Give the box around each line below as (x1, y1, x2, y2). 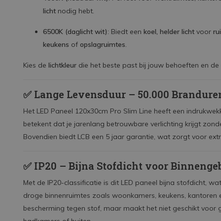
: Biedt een (108, 27, 144, 36)
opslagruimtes (80, 40, 125, 49)
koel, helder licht (144, 27, 194, 36)
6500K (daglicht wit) (43, 27, 108, 36)
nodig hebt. (56, 6, 94, 15)
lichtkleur (48, 61, 76, 70)
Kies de (23, 61, 48, 70)
